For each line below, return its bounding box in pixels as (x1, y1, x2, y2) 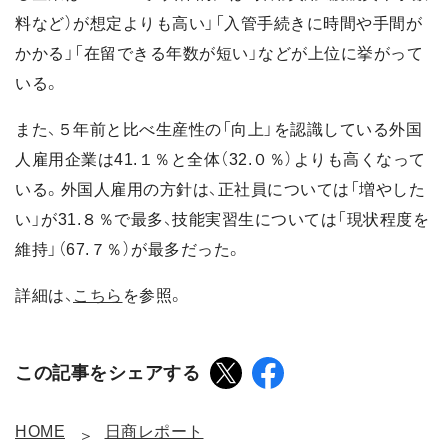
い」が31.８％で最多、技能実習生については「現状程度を (15, 211, 429, 229)
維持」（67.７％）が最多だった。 (15, 241, 243, 259)
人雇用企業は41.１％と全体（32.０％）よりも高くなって (15, 151, 426, 169)
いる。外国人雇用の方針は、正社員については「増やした (15, 181, 425, 199)
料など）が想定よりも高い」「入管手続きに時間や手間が (15, 15, 422, 33)
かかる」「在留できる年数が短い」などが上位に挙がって (15, 45, 423, 63)
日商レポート (104, 423, 204, 441)
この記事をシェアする (15, 363, 200, 384)
